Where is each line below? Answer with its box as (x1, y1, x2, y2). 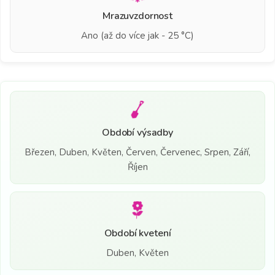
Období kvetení (104, 226, 171, 240)
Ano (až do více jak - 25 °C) (81, 29, 194, 42)
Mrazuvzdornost (103, 9, 172, 23)
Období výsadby (102, 125, 173, 139)
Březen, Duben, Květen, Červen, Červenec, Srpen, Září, (25, 145, 250, 158)
